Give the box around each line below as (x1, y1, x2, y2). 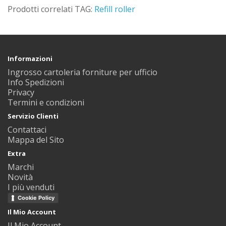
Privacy (8, 87, 34, 98)
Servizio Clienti (8, 111, 59, 121)
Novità (8, 172, 33, 183)
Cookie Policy (18, 194, 54, 202)
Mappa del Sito (8, 134, 64, 145)
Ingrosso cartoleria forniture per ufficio (8, 67, 157, 78)
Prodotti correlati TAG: (8, 4, 94, 15)
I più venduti (8, 182, 54, 193)
